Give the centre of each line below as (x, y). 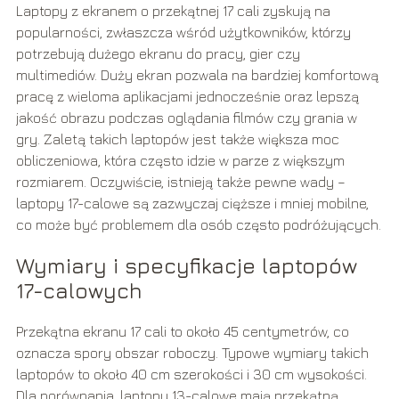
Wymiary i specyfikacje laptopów (186, 266)
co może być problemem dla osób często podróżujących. (198, 225)
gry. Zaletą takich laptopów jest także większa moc (177, 139)
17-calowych (79, 291)
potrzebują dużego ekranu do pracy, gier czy (158, 54)
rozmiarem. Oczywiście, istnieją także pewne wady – (180, 182)
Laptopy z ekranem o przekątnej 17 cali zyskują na (173, 11)
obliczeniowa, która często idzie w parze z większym (180, 161)
